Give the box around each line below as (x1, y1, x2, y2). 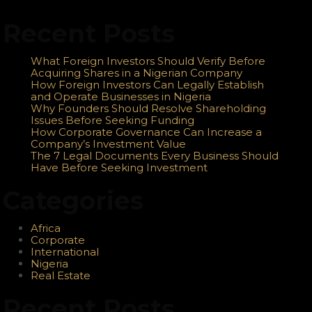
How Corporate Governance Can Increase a (31, 125, 263, 139)
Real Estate (31, 269, 91, 283)
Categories (3, 185, 144, 217)
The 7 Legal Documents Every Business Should (31, 149, 279, 163)
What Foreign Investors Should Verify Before (31, 54, 266, 68)
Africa (31, 221, 61, 235)
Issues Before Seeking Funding (31, 114, 195, 127)
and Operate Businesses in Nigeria (31, 90, 212, 104)
